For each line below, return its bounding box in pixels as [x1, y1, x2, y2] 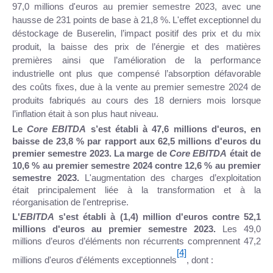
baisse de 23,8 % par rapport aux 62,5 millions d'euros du [12, 136, 261, 146]
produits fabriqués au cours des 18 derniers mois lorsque [12, 95, 261, 105]
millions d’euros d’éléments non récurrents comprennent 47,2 [12, 236, 261, 246]
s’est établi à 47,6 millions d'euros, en [86, 124, 261, 134]
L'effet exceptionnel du [172, 15, 261, 25]
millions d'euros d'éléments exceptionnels [12, 255, 177, 265]
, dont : [186, 255, 213, 265]
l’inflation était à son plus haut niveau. [12, 108, 158, 119]
